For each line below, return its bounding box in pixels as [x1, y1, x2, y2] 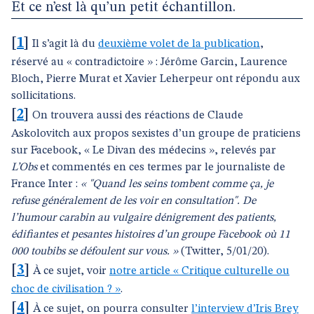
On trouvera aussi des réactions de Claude [32, 110, 243, 121]
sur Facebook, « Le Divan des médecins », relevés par [11, 145, 276, 156]
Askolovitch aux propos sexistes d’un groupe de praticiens [11, 128, 301, 139]
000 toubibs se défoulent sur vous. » [11, 246, 178, 257]
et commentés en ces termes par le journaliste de [37, 162, 285, 173]
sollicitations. [11, 90, 76, 102]
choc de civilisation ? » [11, 284, 121, 295]
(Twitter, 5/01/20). [178, 246, 269, 257]
